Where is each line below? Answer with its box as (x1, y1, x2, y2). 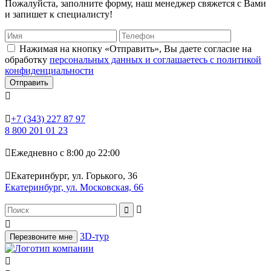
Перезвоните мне (10, 232, 73, 241)
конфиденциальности (5, 65, 94, 76)
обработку (5, 54, 50, 65)
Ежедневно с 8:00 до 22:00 (11, 147, 120, 158)
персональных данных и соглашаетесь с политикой (50, 54, 261, 65)
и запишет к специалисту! (5, 8, 113, 19)
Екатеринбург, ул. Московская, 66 (5, 181, 143, 192)
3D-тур (80, 230, 109, 241)
